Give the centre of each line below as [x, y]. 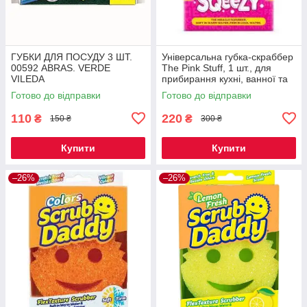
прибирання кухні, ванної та [225, 78]
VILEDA [28, 78]
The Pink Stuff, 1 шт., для [217, 67]
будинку [180, 89]
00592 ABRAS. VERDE [61, 67]
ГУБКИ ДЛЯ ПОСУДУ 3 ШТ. [72, 57]
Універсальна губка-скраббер [228, 57]
